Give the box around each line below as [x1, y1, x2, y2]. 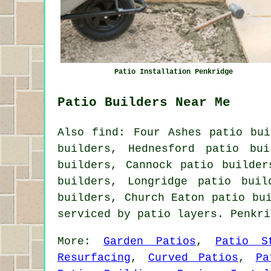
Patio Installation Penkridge [114, 67, 233, 76]
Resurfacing [57, 251, 131, 264]
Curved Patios [148, 251, 238, 264]
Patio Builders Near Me [57, 94, 230, 109]
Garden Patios [103, 235, 196, 247]
